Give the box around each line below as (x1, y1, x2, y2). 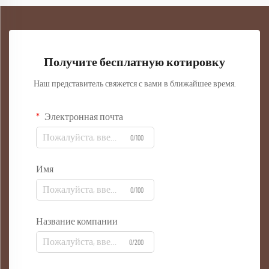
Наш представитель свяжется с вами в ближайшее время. (33, 80, 236, 88)
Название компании (36, 217, 118, 226)
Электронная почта (43, 112, 123, 122)
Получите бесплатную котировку (44, 56, 225, 68)
